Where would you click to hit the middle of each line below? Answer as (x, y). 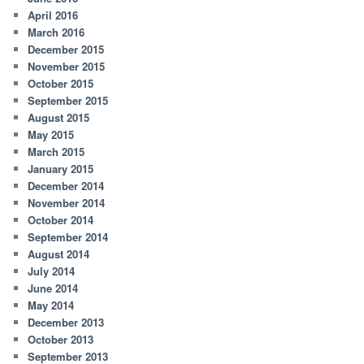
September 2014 (68, 237)
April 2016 (53, 15)
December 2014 (66, 186)
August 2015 (59, 118)
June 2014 (53, 288)
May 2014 (51, 305)
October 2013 (61, 340)
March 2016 (56, 32)
